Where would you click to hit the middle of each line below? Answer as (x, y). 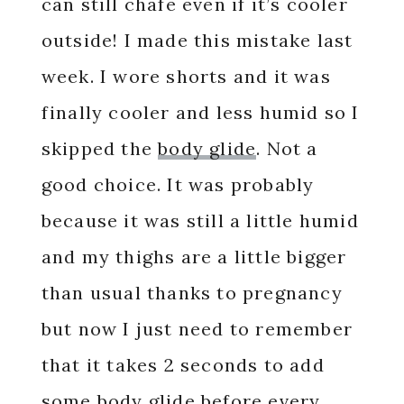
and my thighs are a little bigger (194, 257)
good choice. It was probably (178, 184)
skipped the (100, 148)
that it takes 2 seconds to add (183, 365)
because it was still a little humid (200, 220)
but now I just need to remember (197, 329)
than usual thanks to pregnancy (192, 293)
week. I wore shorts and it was (186, 76)
